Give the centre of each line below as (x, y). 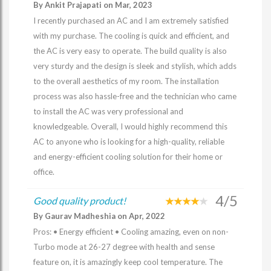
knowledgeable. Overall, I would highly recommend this (130, 126)
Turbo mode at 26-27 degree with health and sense (124, 247)
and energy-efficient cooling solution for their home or (128, 157)
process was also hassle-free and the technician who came (135, 96)
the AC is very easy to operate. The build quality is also (130, 51)
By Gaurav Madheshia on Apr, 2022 (99, 216)
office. (44, 172)
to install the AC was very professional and (108, 111)
